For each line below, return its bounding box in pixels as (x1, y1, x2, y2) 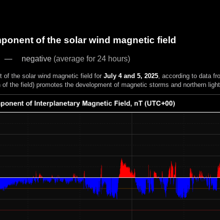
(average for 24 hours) (53, 55, 130, 63)
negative (21, 55, 54, 63)
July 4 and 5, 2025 (103, 72, 158, 80)
